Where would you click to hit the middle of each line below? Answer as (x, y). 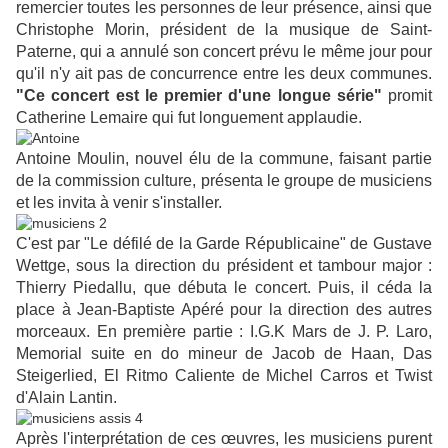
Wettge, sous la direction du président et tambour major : (224, 266)
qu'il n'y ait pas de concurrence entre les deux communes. (224, 74)
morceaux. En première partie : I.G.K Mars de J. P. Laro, (224, 332)
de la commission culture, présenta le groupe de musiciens (224, 181)
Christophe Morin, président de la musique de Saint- (224, 30)
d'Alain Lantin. (66, 398)
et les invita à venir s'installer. (119, 203)
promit (406, 96)
